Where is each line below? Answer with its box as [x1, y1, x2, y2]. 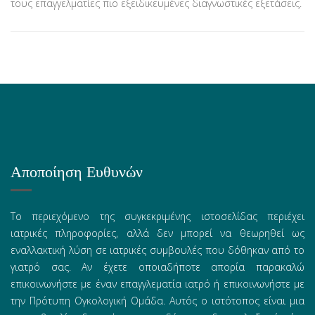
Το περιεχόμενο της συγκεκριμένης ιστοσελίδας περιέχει [11, 209, 304, 223]
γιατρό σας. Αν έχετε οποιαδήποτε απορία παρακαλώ [11, 259, 304, 274]
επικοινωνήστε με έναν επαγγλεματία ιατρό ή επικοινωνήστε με [11, 276, 304, 290]
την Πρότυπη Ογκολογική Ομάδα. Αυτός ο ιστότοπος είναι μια [11, 293, 304, 307]
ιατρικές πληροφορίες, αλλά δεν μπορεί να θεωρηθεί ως [11, 226, 304, 240]
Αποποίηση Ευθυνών [11, 162, 143, 181]
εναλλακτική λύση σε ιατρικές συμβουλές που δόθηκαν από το [11, 243, 304, 257]
